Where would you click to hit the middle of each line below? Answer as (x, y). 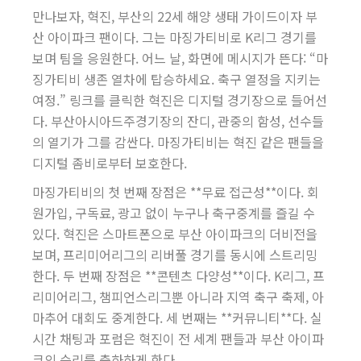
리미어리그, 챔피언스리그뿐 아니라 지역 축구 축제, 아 (178, 297)
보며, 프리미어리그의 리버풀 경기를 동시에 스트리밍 (175, 255)
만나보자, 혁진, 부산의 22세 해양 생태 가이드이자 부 (175, 16)
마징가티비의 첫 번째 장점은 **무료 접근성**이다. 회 (176, 192)
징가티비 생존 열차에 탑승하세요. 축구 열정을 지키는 (176, 79)
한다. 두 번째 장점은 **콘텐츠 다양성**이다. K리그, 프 (178, 276)
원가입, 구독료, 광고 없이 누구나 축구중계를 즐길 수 (174, 213)
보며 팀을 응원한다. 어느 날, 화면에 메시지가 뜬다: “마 (180, 58)
